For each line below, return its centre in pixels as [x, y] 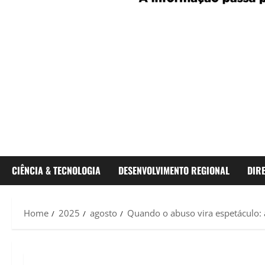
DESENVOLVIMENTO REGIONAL [174, 171]
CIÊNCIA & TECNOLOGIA [56, 171]
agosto [104, 213]
